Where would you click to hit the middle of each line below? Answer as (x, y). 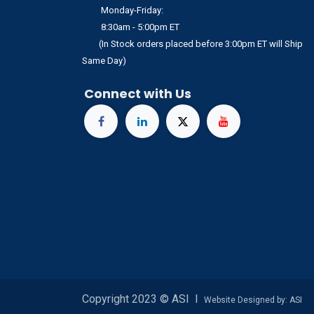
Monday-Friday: (124, 11)
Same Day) (104, 61)
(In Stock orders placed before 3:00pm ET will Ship (192, 44)
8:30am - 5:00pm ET (132, 27)
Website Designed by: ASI (253, 300)
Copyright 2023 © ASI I (143, 299)
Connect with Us (138, 94)
